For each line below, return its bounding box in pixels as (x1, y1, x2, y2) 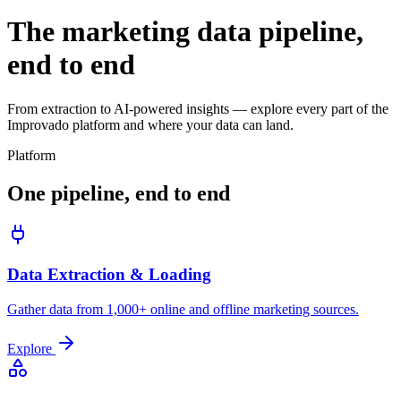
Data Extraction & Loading (7, 265, 211, 285)
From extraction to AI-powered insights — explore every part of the (7, 100, 388, 116)
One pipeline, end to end (7, 181, 230, 205)
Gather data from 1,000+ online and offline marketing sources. (7, 302, 359, 318)
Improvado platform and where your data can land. (7, 116, 294, 132)
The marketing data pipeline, (7, 15, 363, 48)
